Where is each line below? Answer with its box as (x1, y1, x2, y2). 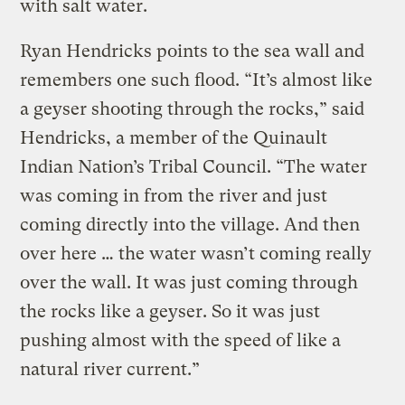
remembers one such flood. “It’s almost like (20, 70, 373, 91)
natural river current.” (20, 359, 201, 381)
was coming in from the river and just (20, 185, 328, 207)
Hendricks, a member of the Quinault (20, 127, 328, 149)
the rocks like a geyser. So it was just (20, 301, 321, 323)
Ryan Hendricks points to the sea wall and (20, 41, 365, 62)
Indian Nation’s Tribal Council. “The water (20, 156, 368, 178)
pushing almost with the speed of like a (20, 330, 342, 352)
